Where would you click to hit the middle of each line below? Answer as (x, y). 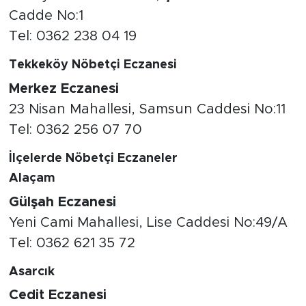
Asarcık (31, 272)
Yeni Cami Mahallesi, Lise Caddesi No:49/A (148, 222)
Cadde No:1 (46, 16)
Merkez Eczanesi (64, 88)
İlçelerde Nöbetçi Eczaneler (93, 158)
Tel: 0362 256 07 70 (75, 129)
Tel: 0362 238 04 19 (72, 37)
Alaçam (32, 179)
